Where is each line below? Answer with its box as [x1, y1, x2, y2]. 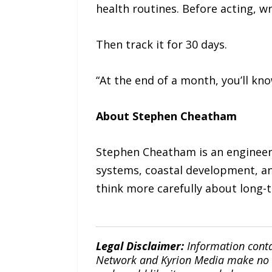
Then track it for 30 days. [95, 37, 227, 52]
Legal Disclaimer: [95, 238, 187, 253]
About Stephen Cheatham [95, 108, 237, 123]
